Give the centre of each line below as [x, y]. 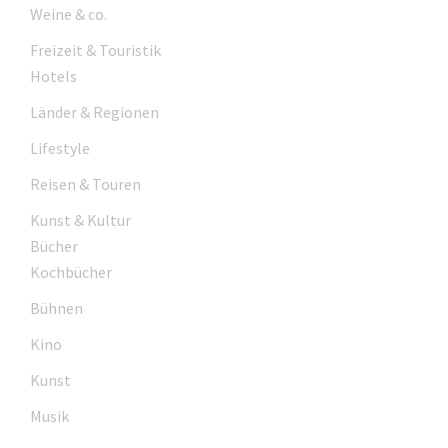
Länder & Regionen [94, 111]
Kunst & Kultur [80, 219]
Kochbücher [71, 271]
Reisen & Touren [85, 183]
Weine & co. [68, 13]
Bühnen [56, 307]
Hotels [53, 75]
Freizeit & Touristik [95, 49]
